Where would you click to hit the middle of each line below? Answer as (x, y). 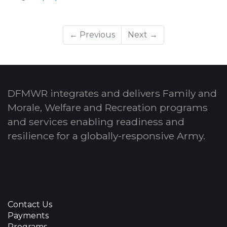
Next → (143, 35)
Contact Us (30, 204)
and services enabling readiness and (96, 122)
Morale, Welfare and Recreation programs (108, 107)
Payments (28, 216)
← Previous (92, 35)
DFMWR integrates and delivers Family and (112, 93)
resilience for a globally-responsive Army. (106, 136)
